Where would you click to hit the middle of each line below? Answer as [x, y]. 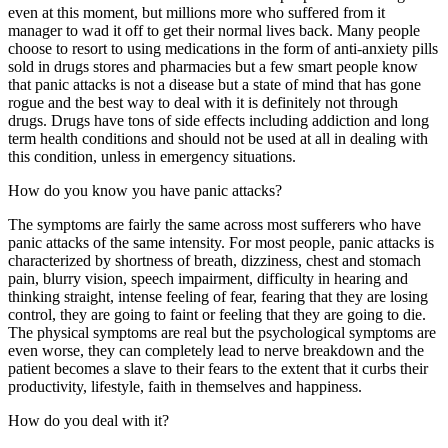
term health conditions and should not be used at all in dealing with [218, 139]
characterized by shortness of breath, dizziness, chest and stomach [214, 261]
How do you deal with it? [88, 421]
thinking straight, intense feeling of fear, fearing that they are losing [218, 297]
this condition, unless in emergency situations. [152, 157]
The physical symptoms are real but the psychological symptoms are [222, 333]
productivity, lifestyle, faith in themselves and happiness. [185, 387]
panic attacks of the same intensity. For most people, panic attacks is [221, 243]
